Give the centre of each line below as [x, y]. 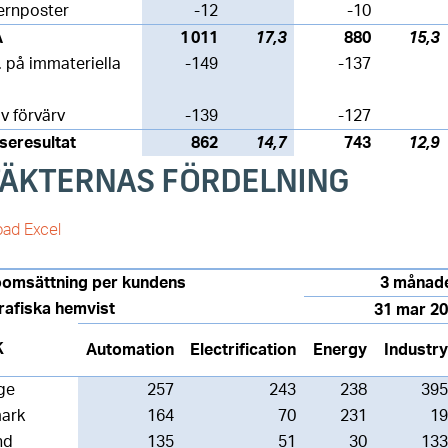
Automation [130, 349]
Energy [340, 349]
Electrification [243, 349]
